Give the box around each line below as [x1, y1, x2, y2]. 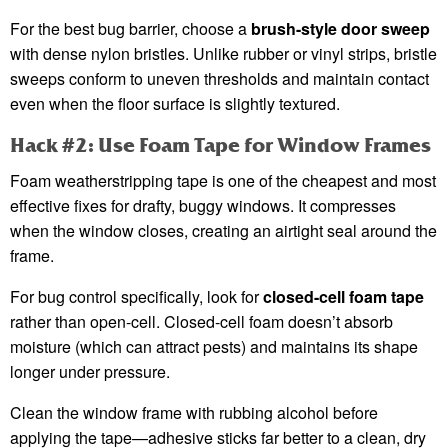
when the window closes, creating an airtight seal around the [10, 219, 437, 243]
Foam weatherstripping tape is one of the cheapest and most [10, 169, 436, 193]
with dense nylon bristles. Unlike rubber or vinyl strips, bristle [10, 42, 437, 66]
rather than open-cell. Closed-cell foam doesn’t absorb [10, 310, 393, 334]
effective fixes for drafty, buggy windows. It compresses [10, 194, 396, 218]
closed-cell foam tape [263, 285, 424, 309]
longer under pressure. [10, 360, 170, 384]
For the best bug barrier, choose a [10, 17, 251, 41]
